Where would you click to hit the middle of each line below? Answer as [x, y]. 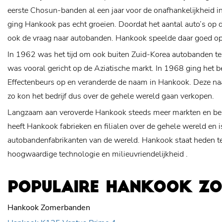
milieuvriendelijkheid [149, 154]
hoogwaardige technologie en [60, 154]
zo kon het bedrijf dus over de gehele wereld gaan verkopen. [111, 96]
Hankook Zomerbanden [49, 208]
